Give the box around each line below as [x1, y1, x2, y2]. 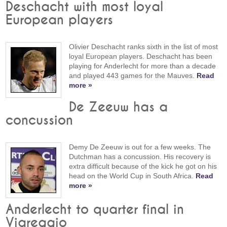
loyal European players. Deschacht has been [69, 52, 213, 60]
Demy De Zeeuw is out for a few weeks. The [69, 143, 211, 152]
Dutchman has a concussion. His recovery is [69, 153, 211, 161]
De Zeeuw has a [69, 101, 168, 115]
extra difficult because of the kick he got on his [69, 162, 217, 171]
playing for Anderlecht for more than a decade [69, 61, 216, 70]
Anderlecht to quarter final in [6, 203, 184, 217]
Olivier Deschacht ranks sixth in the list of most [69, 42, 218, 51]
